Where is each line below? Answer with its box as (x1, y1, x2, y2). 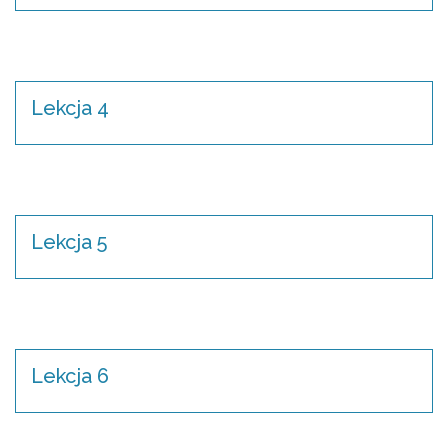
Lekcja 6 (31, 364, 109, 388)
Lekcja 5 (31, 230, 107, 254)
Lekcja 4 (31, 96, 109, 120)
